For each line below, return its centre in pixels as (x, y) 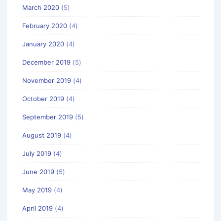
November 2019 (47, 80)
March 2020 (41, 7)
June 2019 (38, 171)
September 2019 (48, 117)
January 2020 (43, 44)
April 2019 (37, 208)
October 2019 (43, 98)
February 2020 (45, 25)
